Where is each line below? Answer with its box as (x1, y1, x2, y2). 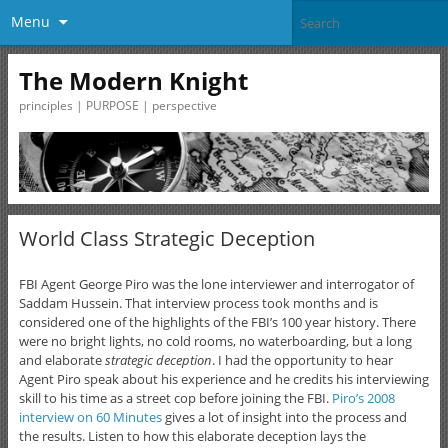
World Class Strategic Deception (18, 224, 315, 252)
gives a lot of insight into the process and (161, 407, 407, 426)
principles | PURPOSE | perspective (18, 96, 217, 114)
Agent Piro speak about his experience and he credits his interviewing (18, 369, 429, 388)
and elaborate (18, 350, 105, 369)
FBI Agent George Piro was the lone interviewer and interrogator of (18, 274, 414, 293)
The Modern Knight (18, 63, 248, 97)
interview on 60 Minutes (18, 407, 162, 426)
